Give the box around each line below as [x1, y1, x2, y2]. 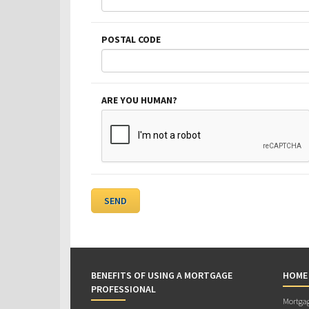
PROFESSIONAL [91, 282, 156, 295]
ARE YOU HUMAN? [101, 93, 177, 106]
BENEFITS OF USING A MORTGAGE [91, 268, 232, 281]
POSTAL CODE [101, 32, 161, 46]
